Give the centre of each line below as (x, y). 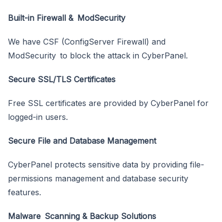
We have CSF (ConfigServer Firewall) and (87, 41)
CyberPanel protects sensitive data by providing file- (106, 164)
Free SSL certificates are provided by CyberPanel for (110, 103)
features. (25, 192)
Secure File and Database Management (82, 140)
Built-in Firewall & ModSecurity (67, 18)
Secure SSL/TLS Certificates (62, 79)
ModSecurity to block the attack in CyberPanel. (98, 55)
